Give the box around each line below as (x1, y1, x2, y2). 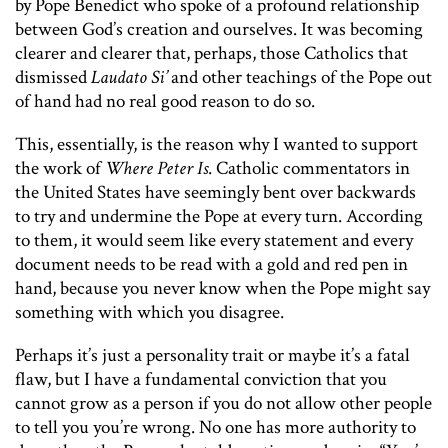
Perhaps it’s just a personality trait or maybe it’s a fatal (15, 343, 410, 369)
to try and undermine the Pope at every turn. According (15, 204, 423, 230)
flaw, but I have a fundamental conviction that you (15, 367, 387, 393)
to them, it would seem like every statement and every (15, 228, 413, 254)
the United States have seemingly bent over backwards (15, 180, 416, 206)
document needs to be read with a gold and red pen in (15, 252, 408, 278)
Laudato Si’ (91, 65, 167, 91)
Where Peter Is (105, 156, 208, 182)
